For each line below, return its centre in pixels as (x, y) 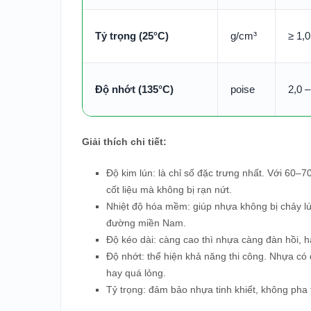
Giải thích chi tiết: (124, 142)
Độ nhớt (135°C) (134, 89)
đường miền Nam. (146, 223)
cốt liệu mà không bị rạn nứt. (169, 190)
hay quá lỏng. (136, 273)
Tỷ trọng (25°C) (132, 36)
